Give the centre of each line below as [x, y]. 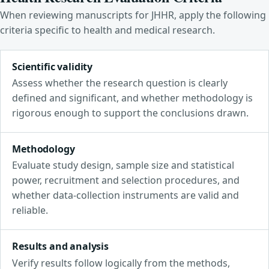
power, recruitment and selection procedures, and [126, 180]
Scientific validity [53, 66]
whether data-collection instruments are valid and [126, 195]
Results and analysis [60, 246]
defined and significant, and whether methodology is [133, 98]
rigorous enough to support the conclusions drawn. [131, 113]
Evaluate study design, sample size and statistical [123, 165]
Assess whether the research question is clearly [120, 83]
